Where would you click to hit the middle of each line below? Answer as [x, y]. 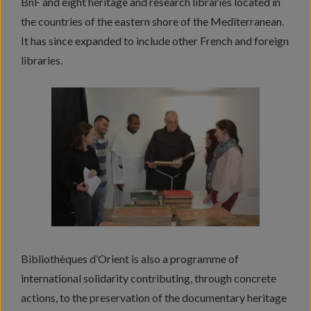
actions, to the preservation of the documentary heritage [154, 298]
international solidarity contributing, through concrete [149, 278]
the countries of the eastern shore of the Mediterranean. [152, 22]
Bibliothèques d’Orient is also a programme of [130, 259]
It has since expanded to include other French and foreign [155, 41]
